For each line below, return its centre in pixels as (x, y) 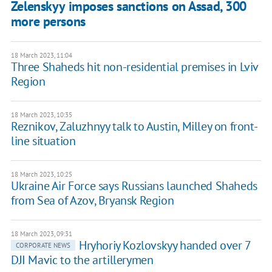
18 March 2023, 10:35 (41, 115)
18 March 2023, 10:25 (41, 175)
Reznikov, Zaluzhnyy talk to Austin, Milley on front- (134, 127)
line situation (43, 141)
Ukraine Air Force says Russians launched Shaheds (134, 186)
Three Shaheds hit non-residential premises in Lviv (134, 67)
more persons (48, 22)
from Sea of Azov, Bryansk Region (92, 201)
